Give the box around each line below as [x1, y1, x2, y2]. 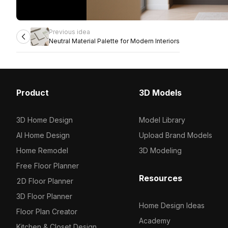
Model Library [138, 116, 185, 124]
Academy [138, 216, 170, 225]
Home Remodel [16, 146, 68, 155]
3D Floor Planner [16, 192, 72, 201]
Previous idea [49, 28, 90, 36]
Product [16, 88, 49, 98]
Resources [138, 173, 182, 183]
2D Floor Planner [16, 177, 73, 185]
